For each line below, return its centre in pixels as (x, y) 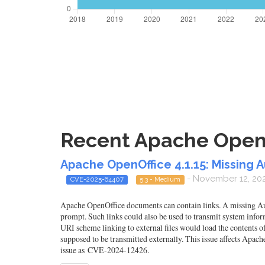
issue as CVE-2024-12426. (105, 250)
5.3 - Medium (160, 179)
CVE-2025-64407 (97, 179)
